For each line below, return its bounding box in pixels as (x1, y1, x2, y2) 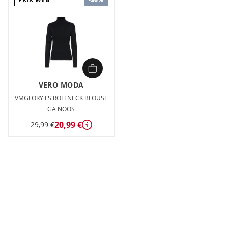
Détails (87, 124, 110, 134)
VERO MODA (38, 79, 84, 90)
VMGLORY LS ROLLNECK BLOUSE (14, 93, 108, 102)
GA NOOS (47, 104, 75, 113)
